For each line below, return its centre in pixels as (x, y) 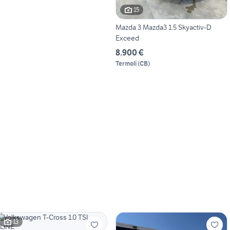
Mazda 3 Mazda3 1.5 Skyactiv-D (163, 27)
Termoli (126, 63)
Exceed (127, 38)
